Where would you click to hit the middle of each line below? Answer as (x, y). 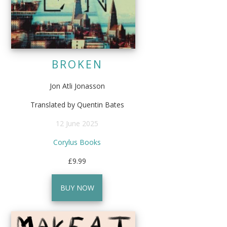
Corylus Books (77, 142)
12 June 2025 (77, 123)
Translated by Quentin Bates (77, 104)
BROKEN (77, 64)
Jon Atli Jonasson (77, 86)
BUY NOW (77, 187)
